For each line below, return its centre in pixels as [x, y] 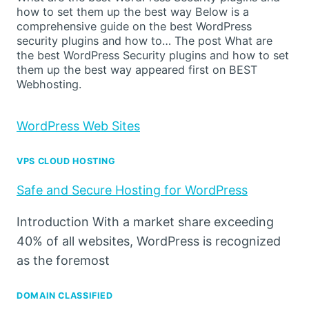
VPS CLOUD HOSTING [66, 161]
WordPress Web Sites [78, 126]
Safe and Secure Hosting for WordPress [132, 190]
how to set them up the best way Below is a [133, 12]
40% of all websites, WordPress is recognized [149, 241]
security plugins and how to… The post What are [144, 41]
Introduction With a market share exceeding [145, 221]
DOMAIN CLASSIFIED [65, 295]
